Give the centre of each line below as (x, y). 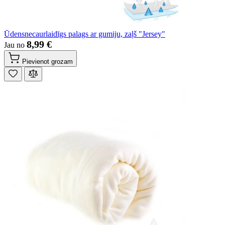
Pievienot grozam (47, 62)
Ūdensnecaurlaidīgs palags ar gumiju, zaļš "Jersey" (85, 34)
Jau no (15, 45)
